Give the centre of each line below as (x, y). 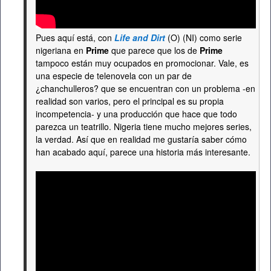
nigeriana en (61, 50)
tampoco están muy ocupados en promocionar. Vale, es (142, 63)
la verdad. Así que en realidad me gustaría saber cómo (141, 139)
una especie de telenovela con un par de (114, 76)
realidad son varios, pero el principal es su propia (130, 101)
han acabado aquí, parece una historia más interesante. (143, 152)
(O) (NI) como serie (204, 38)
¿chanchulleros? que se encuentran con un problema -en (145, 88)
